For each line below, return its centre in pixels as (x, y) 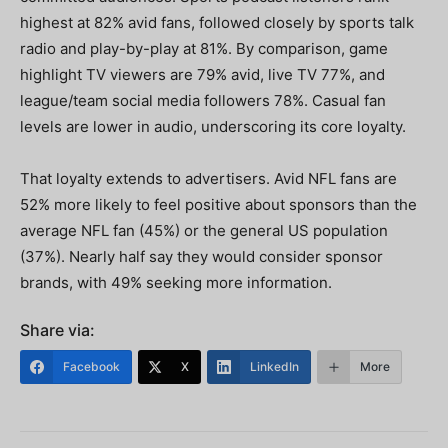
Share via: (57, 330)
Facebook (91, 366)
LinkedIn (274, 366)
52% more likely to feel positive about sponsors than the (218, 204)
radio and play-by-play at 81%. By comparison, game (204, 48)
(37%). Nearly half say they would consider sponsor (201, 256)
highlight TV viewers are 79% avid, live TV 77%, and (202, 74)
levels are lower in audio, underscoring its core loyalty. (213, 126)
